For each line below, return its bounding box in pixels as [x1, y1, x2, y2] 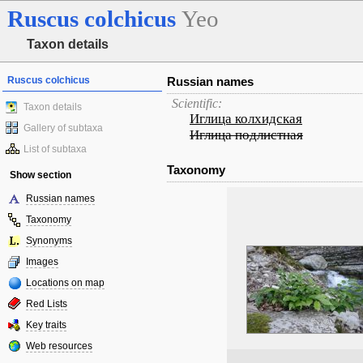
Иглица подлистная [190, 127, 303, 143]
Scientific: [172, 96, 222, 110]
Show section [10, 169, 71, 181]
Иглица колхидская [190, 111, 302, 126]
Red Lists [26, 298, 67, 310]
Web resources [26, 340, 92, 352]
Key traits [26, 319, 66, 331]
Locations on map [26, 277, 105, 288]
